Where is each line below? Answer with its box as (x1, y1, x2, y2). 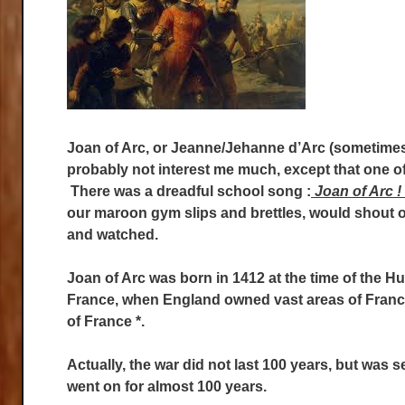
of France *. (67, 314, 145, 329)
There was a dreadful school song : (67, 184, 311, 199)
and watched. (67, 227, 158, 242)
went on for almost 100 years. (67, 379, 267, 394)
